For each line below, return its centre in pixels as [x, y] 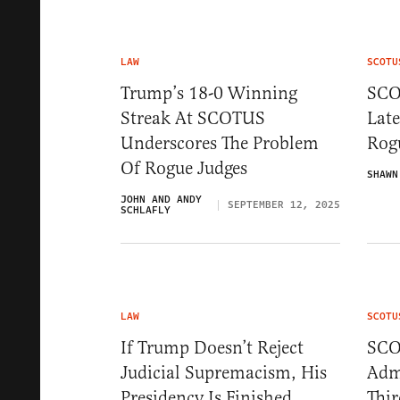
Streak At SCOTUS [193, 119]
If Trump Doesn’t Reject [212, 348]
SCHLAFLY [146, 211]
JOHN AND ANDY [161, 200]
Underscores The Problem [220, 144]
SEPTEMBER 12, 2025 [284, 205]
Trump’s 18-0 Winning [209, 94]
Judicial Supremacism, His [224, 373]
